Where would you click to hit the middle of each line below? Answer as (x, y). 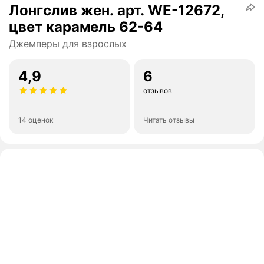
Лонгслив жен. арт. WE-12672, (117, 11)
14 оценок (36, 120)
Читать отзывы (169, 120)
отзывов (158, 91)
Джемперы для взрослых (68, 44)
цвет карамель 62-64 (86, 27)
